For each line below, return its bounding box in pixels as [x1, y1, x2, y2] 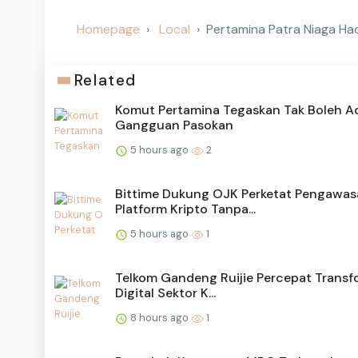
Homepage [77, 21, 140, 38]
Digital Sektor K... [115, 284, 216, 302]
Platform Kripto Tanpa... [115, 201, 256, 218]
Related [74, 70, 137, 91]
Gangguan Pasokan [115, 117, 233, 134]
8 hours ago [128, 311, 191, 325]
